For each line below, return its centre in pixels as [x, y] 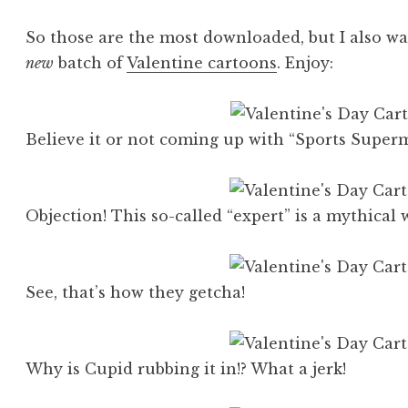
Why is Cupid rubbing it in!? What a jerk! [186, 369]
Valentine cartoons [202, 63]
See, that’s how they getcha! [136, 293]
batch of [91, 63]
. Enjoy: [306, 63]
